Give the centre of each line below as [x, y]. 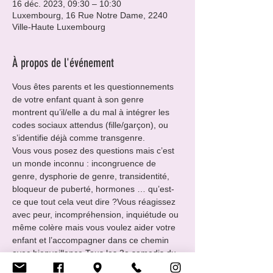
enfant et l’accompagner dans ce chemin [92, 240]
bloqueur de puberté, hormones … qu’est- [93, 189]
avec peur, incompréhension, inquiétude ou [97, 214]
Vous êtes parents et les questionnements [94, 87]
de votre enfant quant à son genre [79, 99]
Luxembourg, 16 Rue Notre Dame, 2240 [90, 15]
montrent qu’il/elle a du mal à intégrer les [92, 112]
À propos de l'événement [63, 63]
